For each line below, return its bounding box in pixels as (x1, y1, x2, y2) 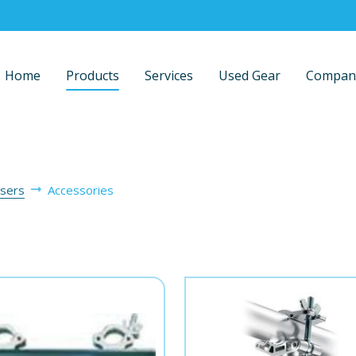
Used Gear (219, 67, 281, 85)
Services (145, 67, 193, 85)
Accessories (48, 182, 114, 198)
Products (66, 67, 119, 85)
